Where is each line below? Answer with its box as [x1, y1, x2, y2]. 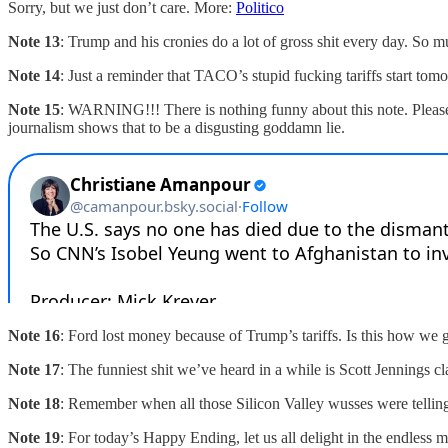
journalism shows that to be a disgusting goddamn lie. [8, 118, 345, 136]
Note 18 [8, 394, 60, 412]
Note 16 [8, 326, 60, 344]
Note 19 [8, 428, 60, 446]
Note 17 [8, 360, 60, 378]
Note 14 [8, 66, 60, 84]
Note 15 [8, 100, 60, 118]
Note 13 [8, 32, 60, 50]
